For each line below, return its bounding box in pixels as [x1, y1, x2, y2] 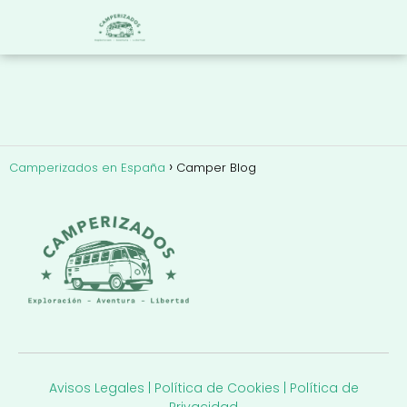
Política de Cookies [154, 378, 280, 397]
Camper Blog [176, 159, 256, 176]
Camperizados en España [9, 159, 165, 176]
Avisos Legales [48, 378, 144, 397]
